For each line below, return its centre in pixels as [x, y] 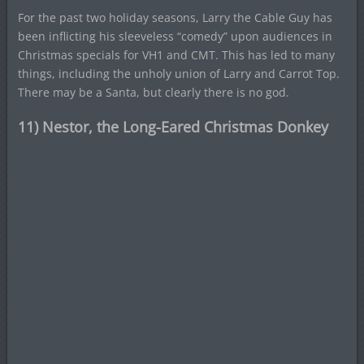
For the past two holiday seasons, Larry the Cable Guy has [175, 18]
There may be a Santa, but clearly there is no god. [153, 93]
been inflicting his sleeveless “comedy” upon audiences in [175, 37]
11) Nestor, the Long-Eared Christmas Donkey [173, 127]
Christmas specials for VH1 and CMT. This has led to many [176, 55]
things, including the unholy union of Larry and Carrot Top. [178, 74]
